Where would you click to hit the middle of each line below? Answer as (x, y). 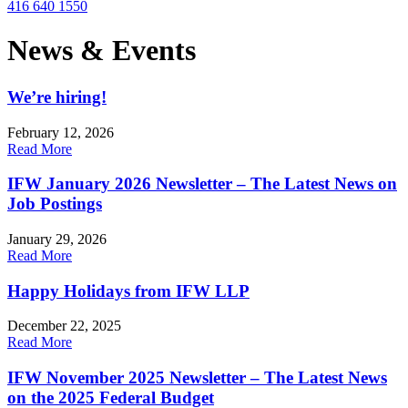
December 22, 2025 (64, 326)
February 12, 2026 (61, 132)
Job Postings (55, 204)
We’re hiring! (57, 97)
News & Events (102, 51)
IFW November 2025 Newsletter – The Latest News (197, 378)
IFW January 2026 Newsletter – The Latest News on (202, 184)
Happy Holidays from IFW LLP (128, 291)
